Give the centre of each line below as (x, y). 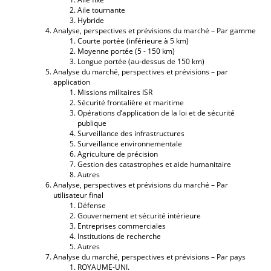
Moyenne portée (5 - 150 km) (126, 51)
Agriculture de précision (118, 154)
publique (92, 123)
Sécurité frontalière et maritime (131, 102)
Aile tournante (101, 10)
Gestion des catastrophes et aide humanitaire (154, 164)
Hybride (91, 20)
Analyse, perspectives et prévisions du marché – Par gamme (155, 30)
